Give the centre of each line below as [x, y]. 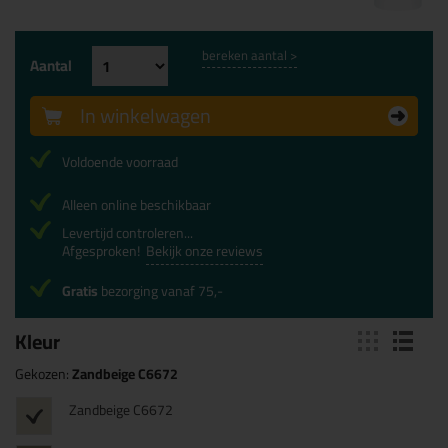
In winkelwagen [145, 115]
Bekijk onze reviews [204, 251]
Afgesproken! [104, 251]
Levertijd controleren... [127, 233]
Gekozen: [43, 374]
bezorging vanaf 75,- [160, 291]
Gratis [80, 291]
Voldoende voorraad [120, 162]
